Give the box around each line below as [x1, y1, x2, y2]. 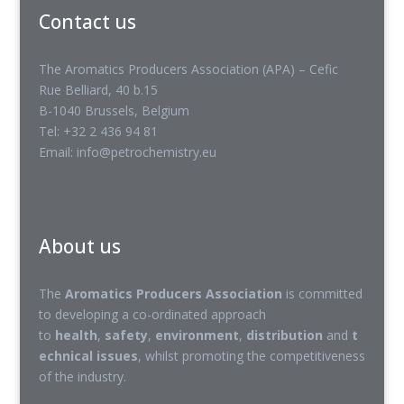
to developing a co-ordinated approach [38, 306, 266, 323]
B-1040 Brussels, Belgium [38, 102, 189, 119]
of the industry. [38, 368, 126, 385]
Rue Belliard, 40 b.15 [38, 81, 158, 98]
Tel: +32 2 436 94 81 [38, 123, 158, 140]
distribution [245, 326, 323, 344]
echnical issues [38, 347, 138, 364]
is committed [281, 285, 363, 302]
